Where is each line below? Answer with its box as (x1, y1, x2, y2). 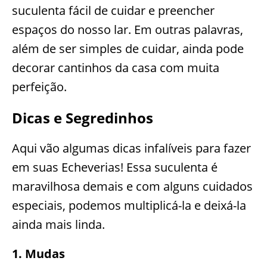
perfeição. (12, 79, 67, 95)
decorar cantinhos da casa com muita (12, 60, 219, 76)
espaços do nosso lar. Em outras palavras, (12, 21, 243, 38)
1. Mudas (12, 246, 65, 262)
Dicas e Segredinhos (12, 108, 153, 128)
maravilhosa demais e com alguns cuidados (12, 178, 253, 195)
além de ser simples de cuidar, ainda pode (12, 41, 244, 57)
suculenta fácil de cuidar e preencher (12, 2, 215, 19)
